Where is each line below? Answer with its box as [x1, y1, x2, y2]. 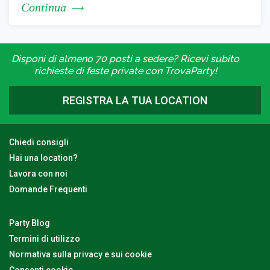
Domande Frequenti [9, 184, 87, 194]
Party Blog [9, 218, 50, 228]
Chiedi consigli [9, 137, 69, 147]
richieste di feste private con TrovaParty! [34, 64, 217, 77]
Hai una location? [9, 152, 78, 163]
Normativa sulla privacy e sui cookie [9, 249, 152, 259]
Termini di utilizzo [9, 233, 80, 243]
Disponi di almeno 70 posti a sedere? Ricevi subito [11, 52, 239, 64]
